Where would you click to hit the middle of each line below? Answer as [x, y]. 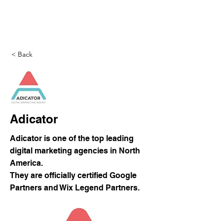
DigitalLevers [73, 22]
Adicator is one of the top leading [72, 138]
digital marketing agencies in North [75, 151]
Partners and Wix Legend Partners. [75, 188]
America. [26, 163]
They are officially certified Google [73, 175]
